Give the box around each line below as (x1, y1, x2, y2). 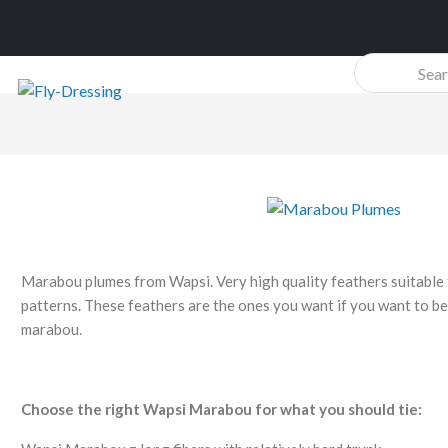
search (353, 81, 395, 98)
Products (353, 56, 411, 73)
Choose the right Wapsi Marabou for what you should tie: (21, 399, 422, 418)
